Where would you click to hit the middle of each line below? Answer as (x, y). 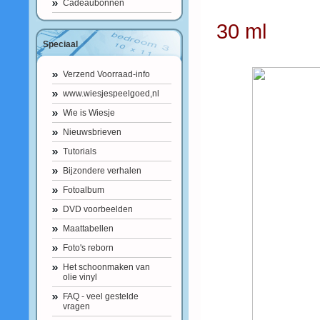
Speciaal (60, 44)
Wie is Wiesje (89, 113)
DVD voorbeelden (98, 209)
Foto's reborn (88, 248)
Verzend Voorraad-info (106, 74)
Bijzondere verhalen (102, 171)
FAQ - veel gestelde (101, 296)
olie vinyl (80, 277)
